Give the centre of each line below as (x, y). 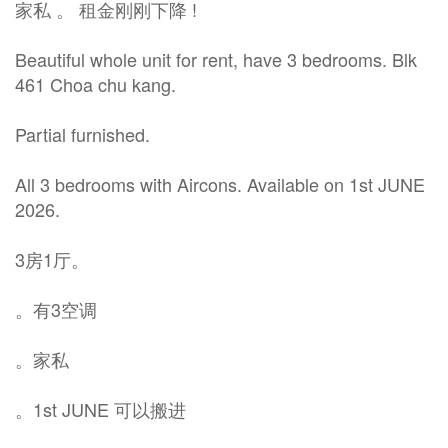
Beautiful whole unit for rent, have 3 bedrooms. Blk (216, 59)
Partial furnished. (82, 134)
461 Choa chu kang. (95, 84)
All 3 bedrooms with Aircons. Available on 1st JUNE (220, 184)
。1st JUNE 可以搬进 (100, 409)
